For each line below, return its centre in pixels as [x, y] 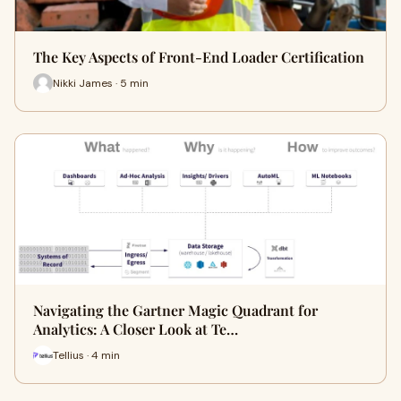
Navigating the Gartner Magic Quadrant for [175, 310]
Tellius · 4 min [86, 355]
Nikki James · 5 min [101, 83]
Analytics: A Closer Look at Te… [136, 329]
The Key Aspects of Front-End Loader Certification [199, 57]
